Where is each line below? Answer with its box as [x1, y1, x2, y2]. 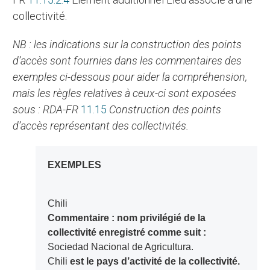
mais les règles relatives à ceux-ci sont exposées [13, 87, 237, 100]
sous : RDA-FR [13, 103, 81, 116]
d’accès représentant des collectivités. [13, 119, 189, 133]
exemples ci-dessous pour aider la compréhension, [13, 71, 248, 84]
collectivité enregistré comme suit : [47, 227, 206, 238]
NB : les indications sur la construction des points [13, 38, 20, 51]
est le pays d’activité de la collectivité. [67, 256, 240, 267]
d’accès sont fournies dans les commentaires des [13, 54, 242, 67]
